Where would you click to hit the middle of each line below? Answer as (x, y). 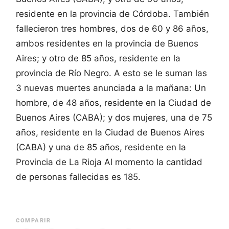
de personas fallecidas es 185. (78, 177)
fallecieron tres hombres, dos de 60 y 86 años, (112, 28)
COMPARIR (33, 220)
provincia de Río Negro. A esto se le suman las (111, 73)
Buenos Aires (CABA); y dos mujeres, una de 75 (114, 117)
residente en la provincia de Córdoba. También (112, 14)
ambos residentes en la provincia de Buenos (107, 43)
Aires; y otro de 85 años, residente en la (98, 58)
